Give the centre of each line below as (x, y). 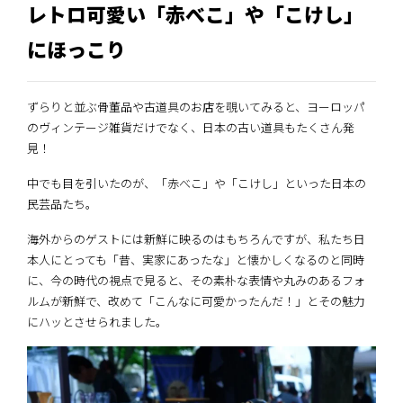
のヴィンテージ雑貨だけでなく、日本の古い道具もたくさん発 (191, 127)
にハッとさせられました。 (97, 321)
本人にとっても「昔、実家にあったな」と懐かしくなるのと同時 (196, 259)
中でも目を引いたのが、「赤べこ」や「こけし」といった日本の (197, 183)
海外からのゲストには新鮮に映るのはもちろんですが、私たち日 (196, 238)
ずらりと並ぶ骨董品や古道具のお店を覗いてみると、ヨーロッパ (196, 106)
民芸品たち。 (62, 203)
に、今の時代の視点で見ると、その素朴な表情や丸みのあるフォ (196, 280)
